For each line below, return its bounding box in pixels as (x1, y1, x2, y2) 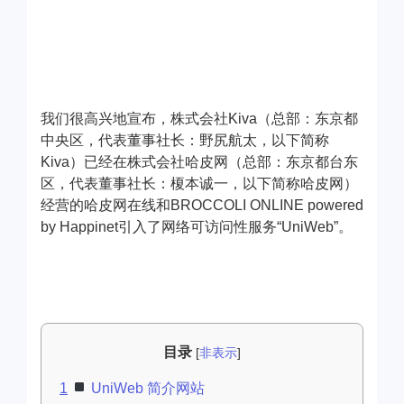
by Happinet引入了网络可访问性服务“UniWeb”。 (41, 218, 353, 234)
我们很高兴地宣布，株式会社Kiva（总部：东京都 (41, 110, 358, 126)
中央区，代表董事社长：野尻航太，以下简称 (41, 132, 329, 148)
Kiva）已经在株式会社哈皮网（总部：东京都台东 (41, 153, 358, 170)
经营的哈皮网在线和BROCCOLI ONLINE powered (41, 197, 363, 213)
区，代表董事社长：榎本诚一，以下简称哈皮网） (41, 175, 358, 191)
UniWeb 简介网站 (87, 380, 206, 396)
